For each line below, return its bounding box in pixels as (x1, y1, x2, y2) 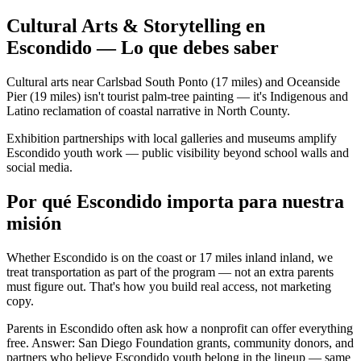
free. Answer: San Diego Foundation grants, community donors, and (6, 335, 354, 350)
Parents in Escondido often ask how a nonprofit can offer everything (6, 321, 353, 335)
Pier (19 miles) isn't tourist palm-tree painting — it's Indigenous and (6, 89, 348, 103)
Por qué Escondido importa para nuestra (6, 190, 344, 212)
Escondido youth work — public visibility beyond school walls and (6, 145, 349, 160)
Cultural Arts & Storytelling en (6, 15, 265, 36)
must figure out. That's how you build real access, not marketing (6, 279, 331, 293)
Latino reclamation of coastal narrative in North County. (6, 103, 290, 118)
